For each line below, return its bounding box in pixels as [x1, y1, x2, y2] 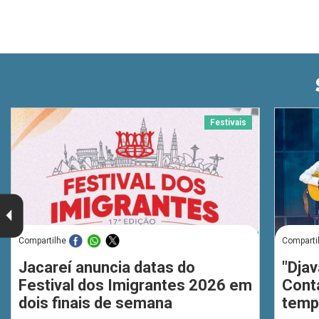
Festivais [210, 117, 246, 128]
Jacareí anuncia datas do [19, 258, 195, 277]
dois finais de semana [19, 294, 172, 313]
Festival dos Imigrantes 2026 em [19, 276, 252, 295]
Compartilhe [19, 236, 66, 246]
